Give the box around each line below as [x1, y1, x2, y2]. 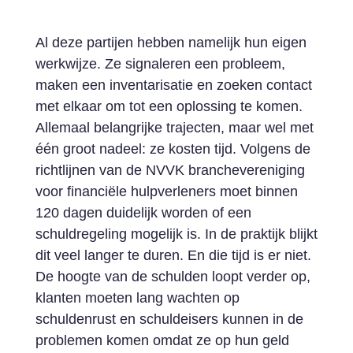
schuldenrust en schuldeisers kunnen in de [35, 311, 303, 327]
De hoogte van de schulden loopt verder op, [35, 269, 310, 284]
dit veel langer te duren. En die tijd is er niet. [35, 247, 311, 263]
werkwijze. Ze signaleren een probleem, [35, 56, 285, 72]
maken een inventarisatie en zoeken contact [35, 77, 312, 93]
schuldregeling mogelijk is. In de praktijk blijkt [35, 226, 318, 242]
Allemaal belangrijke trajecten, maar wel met [35, 120, 314, 136]
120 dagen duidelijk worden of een [35, 205, 251, 221]
